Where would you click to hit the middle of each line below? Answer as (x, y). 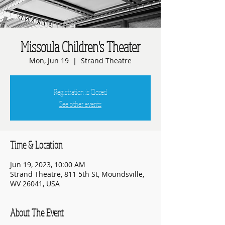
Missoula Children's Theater (80, 46)
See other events (80, 104)
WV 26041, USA (35, 184)
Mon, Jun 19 (49, 61)
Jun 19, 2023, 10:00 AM (48, 164)
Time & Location (36, 145)
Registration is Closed (80, 92)
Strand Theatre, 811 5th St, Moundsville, (77, 174)
